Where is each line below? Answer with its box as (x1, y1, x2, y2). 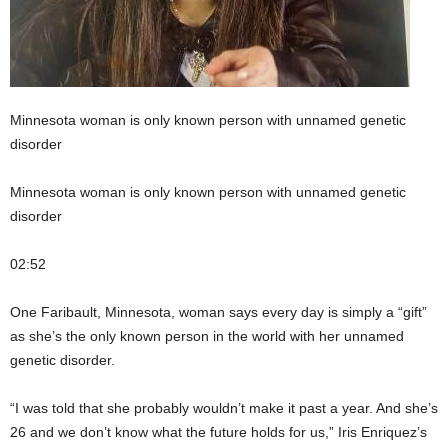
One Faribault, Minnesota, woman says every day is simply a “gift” (10, 304, 427, 320)
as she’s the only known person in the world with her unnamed (10, 328, 404, 344)
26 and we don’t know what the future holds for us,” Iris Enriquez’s (10, 424, 427, 440)
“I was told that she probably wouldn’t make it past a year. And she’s (10, 400, 438, 416)
